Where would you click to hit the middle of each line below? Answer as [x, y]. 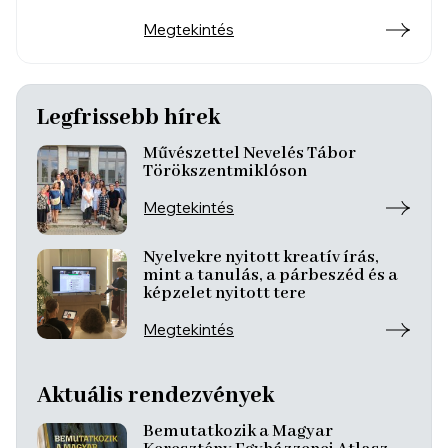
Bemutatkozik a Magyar [238, 431]
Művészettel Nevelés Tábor [249, 153]
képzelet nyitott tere [224, 293]
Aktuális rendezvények [155, 395]
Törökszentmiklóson [225, 171]
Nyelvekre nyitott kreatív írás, [261, 257]
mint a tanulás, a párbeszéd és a [270, 275]
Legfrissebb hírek [128, 117]
